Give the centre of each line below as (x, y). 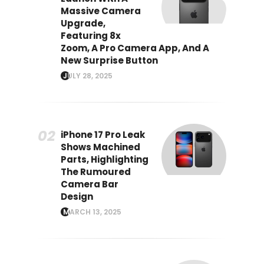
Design (77, 196)
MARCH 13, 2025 (95, 212)
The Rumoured (96, 171)
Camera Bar (90, 184)
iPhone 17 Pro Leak (103, 134)
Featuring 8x (91, 35)
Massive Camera (101, 11)
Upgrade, (83, 23)
